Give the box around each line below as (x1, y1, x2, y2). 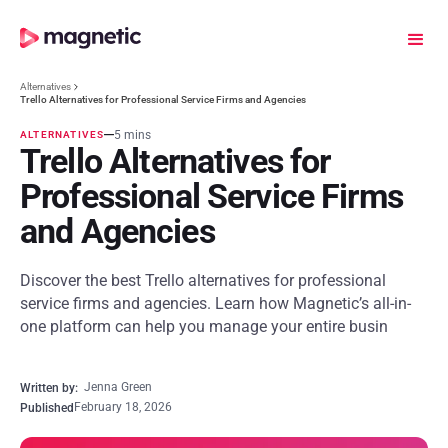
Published (20, 401, 74, 415)
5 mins (114, 128, 152, 142)
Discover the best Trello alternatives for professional (20, 271, 386, 290)
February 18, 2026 (74, 400, 172, 414)
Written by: (20, 381, 84, 395)
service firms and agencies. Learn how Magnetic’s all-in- (20, 294, 411, 313)
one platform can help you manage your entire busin (20, 317, 388, 336)
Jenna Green (84, 380, 152, 394)
